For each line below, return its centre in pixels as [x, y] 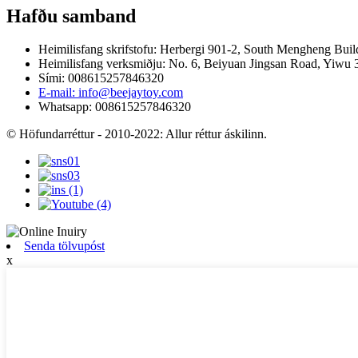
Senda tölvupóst [64, 246]
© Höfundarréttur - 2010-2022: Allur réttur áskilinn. [137, 134]
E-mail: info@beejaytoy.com [111, 93]
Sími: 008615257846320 [101, 78]
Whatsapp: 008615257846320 [115, 107]
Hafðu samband [71, 16]
